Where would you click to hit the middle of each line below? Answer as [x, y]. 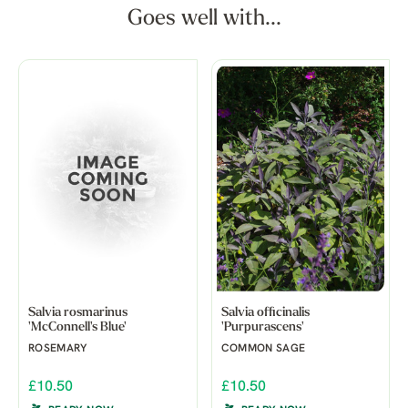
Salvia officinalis [265, 312]
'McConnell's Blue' [77, 327]
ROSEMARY [57, 348]
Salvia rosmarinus [78, 312]
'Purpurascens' [262, 327]
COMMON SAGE [263, 348]
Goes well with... [204, 20]
